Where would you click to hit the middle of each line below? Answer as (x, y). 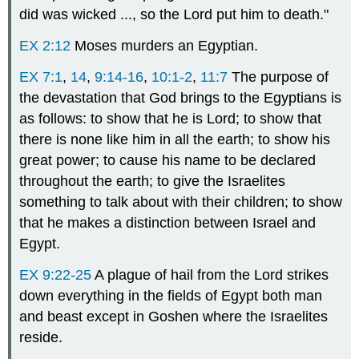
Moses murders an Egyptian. (165, 46)
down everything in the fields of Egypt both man (171, 295)
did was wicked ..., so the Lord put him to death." (174, 15)
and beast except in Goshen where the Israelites (174, 316)
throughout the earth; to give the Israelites (153, 181)
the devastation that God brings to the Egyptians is (181, 97)
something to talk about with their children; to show (181, 202)
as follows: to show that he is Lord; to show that (171, 118)
